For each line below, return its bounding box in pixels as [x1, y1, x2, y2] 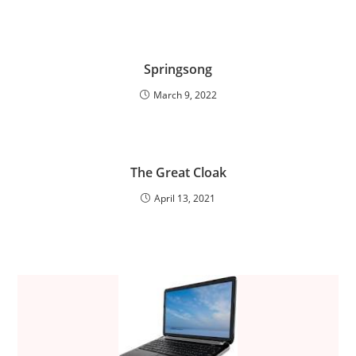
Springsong [144, 60, 212, 78]
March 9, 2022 [153, 87, 217, 102]
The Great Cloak [130, 163, 226, 181]
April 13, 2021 [154, 191, 215, 205]
